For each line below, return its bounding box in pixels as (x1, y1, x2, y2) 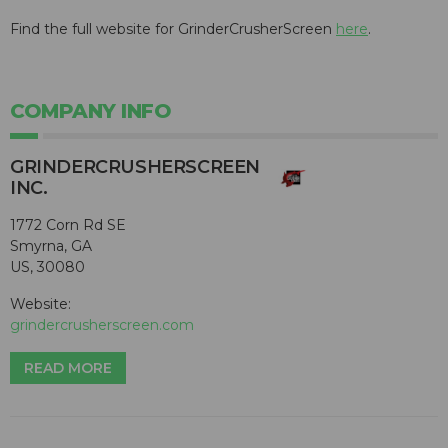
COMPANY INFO (10, 99, 171, 124)
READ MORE (24, 359, 112, 378)
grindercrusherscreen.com (10, 316, 194, 335)
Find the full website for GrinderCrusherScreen (10, 20, 336, 39)
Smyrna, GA (10, 237, 92, 256)
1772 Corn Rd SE (10, 216, 126, 235)
